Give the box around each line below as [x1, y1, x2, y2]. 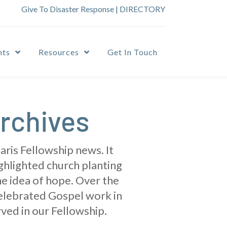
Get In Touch [107, 47, 158, 57]
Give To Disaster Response [21, 4, 114, 14]
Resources [39, 47, 79, 57]
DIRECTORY [120, 4, 165, 14]
